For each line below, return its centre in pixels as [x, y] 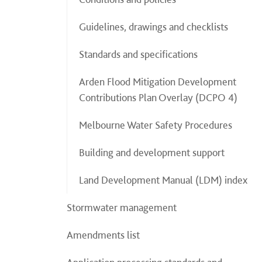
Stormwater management [122, 207]
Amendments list [103, 235]
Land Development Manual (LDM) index [163, 180]
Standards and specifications [138, 54]
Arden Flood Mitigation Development [158, 82]
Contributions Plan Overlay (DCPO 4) [158, 97]
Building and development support [152, 152]
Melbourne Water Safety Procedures [156, 125]
